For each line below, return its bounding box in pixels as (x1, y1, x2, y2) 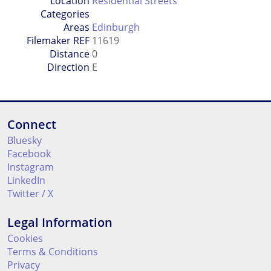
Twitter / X (7, 187, 53, 201)
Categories (40, 7, 90, 21)
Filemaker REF (26, 34, 90, 48)
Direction (47, 60, 90, 74)
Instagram (7, 160, 54, 174)
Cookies (7, 232, 43, 246)
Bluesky (7, 134, 42, 148)
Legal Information (7, 214, 113, 231)
